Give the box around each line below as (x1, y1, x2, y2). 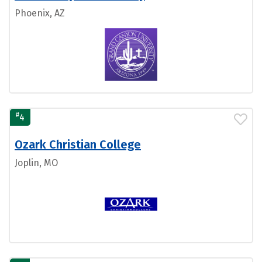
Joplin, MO (15, 157, 58, 168)
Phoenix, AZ (15, 7, 65, 19)
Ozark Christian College (15, 137, 141, 151)
